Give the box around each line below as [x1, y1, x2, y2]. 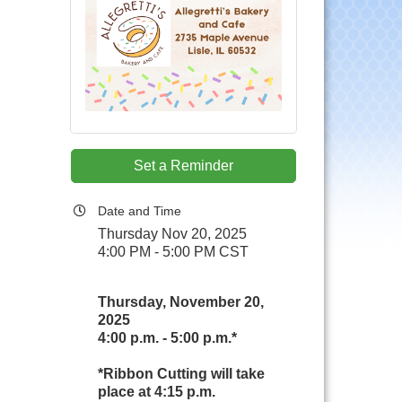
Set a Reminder [134, 158, 234, 173]
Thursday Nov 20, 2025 [98, 226, 248, 241]
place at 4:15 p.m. [98, 384, 216, 399]
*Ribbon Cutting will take [98, 366, 266, 381]
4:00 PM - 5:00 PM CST [98, 244, 249, 259]
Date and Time [98, 204, 182, 218]
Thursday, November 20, [98, 294, 265, 310]
